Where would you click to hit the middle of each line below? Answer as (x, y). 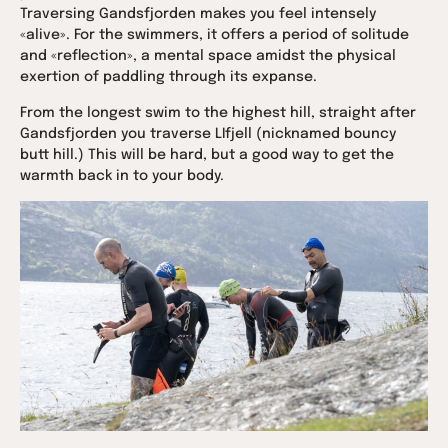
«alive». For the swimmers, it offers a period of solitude (214, 35)
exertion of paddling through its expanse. (168, 77)
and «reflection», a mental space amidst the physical (208, 56)
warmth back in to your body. (122, 175)
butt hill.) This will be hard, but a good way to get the (207, 154)
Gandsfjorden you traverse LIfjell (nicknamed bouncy (208, 133)
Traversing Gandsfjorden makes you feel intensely (198, 14)
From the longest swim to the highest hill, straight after (218, 112)
